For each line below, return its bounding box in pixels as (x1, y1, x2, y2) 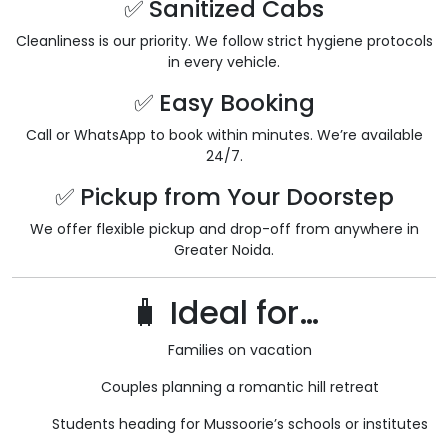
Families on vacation (168, 340, 312, 361)
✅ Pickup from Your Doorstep (54, 180, 394, 214)
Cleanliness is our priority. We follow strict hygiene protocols (15, 31, 433, 52)
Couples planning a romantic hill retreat (101, 377, 379, 398)
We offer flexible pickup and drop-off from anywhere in (29, 219, 419, 240)
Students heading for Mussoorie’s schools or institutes (52, 414, 428, 435)
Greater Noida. (174, 240, 274, 261)
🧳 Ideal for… (129, 290, 319, 336)
